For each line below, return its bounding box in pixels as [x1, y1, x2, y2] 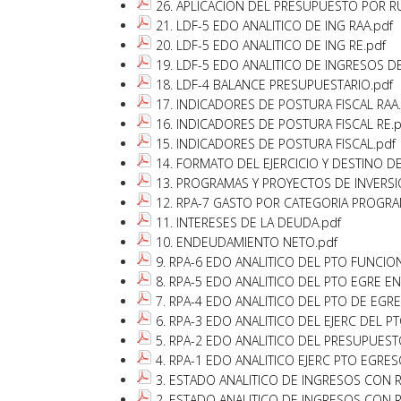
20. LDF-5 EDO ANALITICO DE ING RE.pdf [156, 36, 387, 54]
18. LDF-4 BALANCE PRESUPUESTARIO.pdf [156, 75, 394, 93]
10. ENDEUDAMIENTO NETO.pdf [156, 233, 338, 251]
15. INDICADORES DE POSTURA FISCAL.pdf [156, 134, 397, 152]
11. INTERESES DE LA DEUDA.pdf [156, 213, 342, 231]
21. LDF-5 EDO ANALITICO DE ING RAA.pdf [156, 16, 394, 34]
